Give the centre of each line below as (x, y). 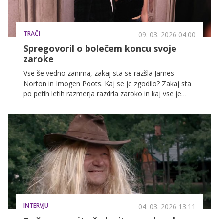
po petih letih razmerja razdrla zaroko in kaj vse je (102, 93)
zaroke (39, 58)
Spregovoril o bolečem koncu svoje (100, 48)
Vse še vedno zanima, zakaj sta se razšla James (99, 73)
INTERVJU (36, 205)
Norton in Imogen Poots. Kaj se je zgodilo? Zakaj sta (107, 83)
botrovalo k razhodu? (57, 104)
